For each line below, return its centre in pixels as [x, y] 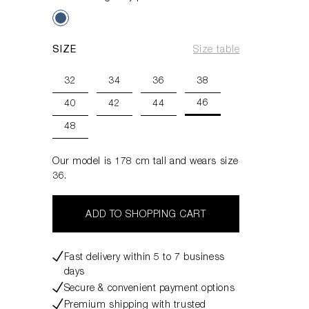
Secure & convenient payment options [149, 289]
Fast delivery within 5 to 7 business [144, 258]
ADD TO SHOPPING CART [146, 215]
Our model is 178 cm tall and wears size [146, 162]
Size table [216, 50]
